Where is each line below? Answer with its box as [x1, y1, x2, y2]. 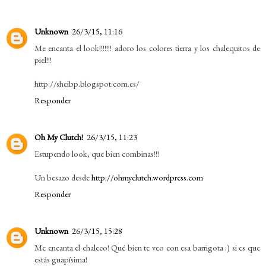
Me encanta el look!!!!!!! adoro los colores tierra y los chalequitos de [34, 42, 260, 54]
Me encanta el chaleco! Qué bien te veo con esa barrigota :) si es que [34, 242, 260, 253]
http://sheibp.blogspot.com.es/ [34, 78, 140, 90]
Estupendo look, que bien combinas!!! [34, 148, 159, 160]
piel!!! [34, 54, 52, 66]
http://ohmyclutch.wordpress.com [91, 172, 203, 183]
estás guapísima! [34, 254, 87, 265]
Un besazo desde [34, 172, 91, 183]
